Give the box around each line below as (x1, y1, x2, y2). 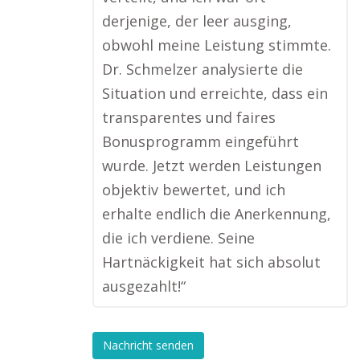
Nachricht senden (103, 337, 194, 354)
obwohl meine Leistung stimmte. (102, 35, 331, 55)
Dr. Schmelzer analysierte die (102, 59, 303, 79)
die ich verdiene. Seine (102, 228, 255, 247)
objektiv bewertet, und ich (102, 180, 285, 199)
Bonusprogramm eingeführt (102, 132, 299, 151)
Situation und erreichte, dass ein (102, 84, 328, 103)
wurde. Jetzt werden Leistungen (102, 156, 321, 175)
